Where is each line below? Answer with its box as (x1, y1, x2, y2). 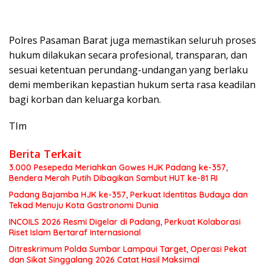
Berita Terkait (9, 147, 82, 161)
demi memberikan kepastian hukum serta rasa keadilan (9, 78, 256, 92)
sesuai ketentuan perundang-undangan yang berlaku (9, 63, 248, 77)
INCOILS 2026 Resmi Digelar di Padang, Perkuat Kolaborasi (9, 216, 241, 228)
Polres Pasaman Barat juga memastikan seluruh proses (9, 34, 256, 47)
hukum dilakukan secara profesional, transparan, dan (9, 49, 247, 62)
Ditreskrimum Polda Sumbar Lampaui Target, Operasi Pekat (9, 244, 247, 255)
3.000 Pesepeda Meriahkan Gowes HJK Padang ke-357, (9, 162, 228, 173)
